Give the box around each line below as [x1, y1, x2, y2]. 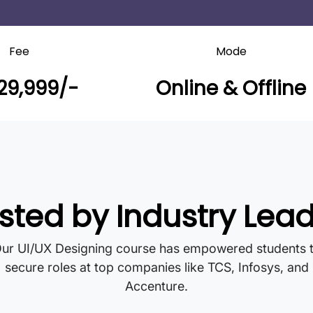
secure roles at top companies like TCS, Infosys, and [4, 260, 309, 275]
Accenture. [125, 279, 188, 293]
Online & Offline [156, 75, 307, 102]
